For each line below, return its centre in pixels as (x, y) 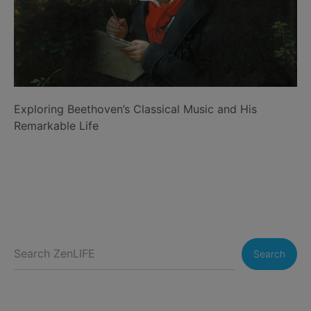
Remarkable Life (56, 126)
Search (269, 254)
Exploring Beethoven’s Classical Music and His (135, 109)
